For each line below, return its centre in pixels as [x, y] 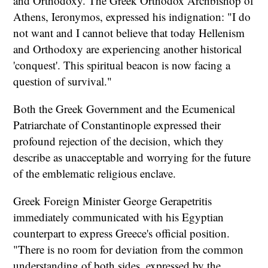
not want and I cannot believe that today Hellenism [129, 32]
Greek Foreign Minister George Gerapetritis [113, 200]
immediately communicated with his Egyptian [119, 217]
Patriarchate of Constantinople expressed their [117, 124]
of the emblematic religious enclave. [95, 173]
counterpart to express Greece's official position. [122, 233]
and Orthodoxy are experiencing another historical [128, 48]
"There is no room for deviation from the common [129, 249]
